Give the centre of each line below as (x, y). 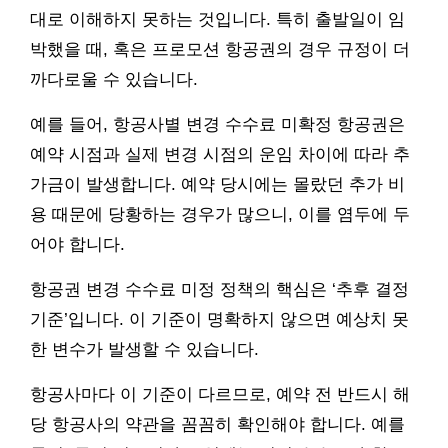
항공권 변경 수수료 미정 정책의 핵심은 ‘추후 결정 (219, 290)
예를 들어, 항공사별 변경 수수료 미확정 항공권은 (217, 125)
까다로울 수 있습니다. (114, 80)
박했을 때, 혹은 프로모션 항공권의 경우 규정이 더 (220, 50)
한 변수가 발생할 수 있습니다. (144, 350)
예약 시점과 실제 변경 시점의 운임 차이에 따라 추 (220, 155)
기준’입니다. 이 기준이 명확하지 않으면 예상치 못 (219, 320)
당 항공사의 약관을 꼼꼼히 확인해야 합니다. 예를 (217, 425)
